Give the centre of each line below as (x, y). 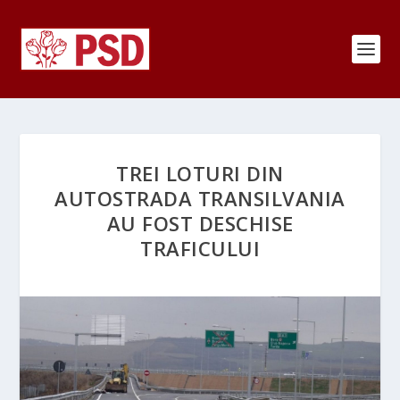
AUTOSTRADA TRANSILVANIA (200, 198)
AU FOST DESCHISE (200, 223)
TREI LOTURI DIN (200, 173)
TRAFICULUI (200, 248)
